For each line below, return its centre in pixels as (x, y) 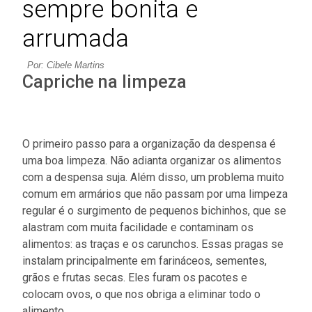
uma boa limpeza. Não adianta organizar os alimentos (152, 161)
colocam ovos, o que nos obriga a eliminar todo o (141, 294)
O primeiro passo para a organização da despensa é (149, 144)
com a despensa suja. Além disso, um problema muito (153, 177)
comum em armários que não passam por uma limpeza (155, 194)
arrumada (76, 38)
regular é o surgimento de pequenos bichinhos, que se (154, 211)
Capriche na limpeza (104, 82)
